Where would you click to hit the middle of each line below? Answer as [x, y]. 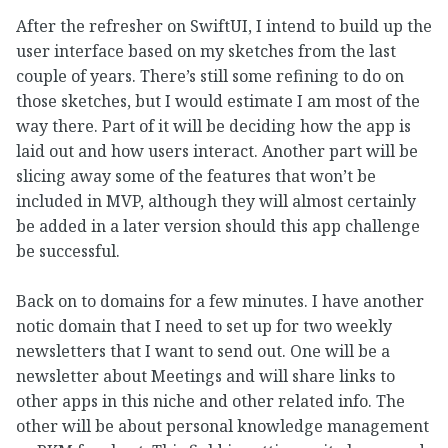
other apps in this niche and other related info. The [210, 401]
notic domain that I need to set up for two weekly [204, 326]
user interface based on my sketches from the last [206, 50]
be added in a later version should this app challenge [218, 225]
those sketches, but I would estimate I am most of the [218, 100]
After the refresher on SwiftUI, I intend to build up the [224, 25]
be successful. [68, 250]
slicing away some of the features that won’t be [196, 175]
